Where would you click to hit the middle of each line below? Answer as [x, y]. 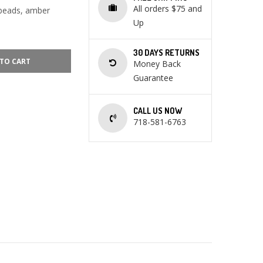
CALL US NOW [158, 111]
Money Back [157, 64]
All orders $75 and [168, 9]
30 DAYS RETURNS [166, 53]
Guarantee [153, 78]
